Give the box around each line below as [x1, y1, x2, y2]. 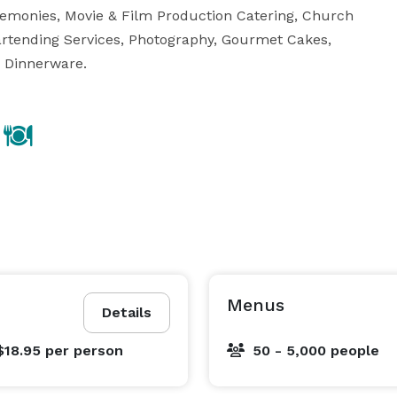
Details [102, 304, 152, 321]
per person [44, 342, 123, 359]
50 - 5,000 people [253, 342, 379, 359]
